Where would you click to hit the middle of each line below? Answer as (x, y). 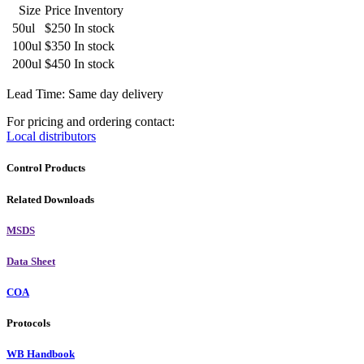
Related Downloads (50, 199)
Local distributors (51, 136)
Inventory (99, 11)
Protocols (28, 323)
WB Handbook (41, 354)
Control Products (46, 168)
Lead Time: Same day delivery (85, 94)
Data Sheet (31, 261)
